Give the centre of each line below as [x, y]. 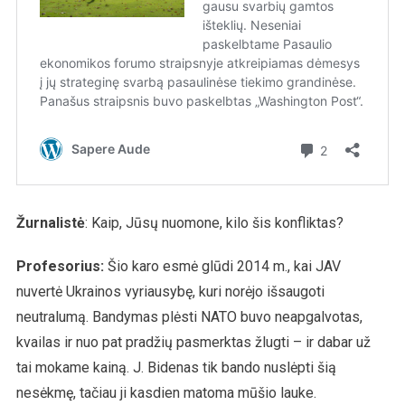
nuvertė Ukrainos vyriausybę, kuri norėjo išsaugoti [170, 291]
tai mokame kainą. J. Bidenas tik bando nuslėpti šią [176, 367]
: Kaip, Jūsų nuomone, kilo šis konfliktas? [214, 222]
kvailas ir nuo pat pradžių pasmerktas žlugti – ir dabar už [193, 342]
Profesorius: [60, 266]
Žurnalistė [50, 222]
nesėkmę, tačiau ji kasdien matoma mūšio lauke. [166, 392]
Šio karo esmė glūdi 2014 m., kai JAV [222, 266]
